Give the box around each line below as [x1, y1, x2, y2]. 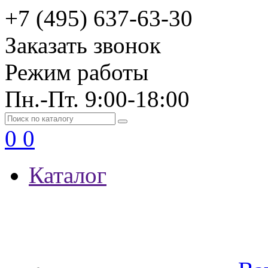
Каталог [29, 162, 106, 188]
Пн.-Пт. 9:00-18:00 [5, 86, 190, 112]
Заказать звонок [5, 32, 161, 58]
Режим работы [5, 59, 148, 85]
